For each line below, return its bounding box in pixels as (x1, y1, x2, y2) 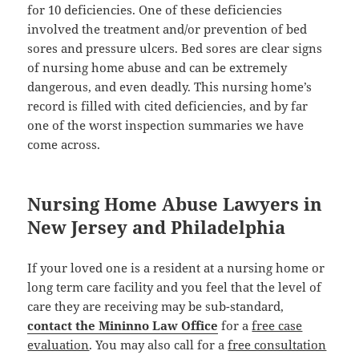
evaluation (27, 337, 90, 353)
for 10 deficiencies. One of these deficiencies (27, 2, 283, 18)
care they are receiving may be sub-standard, (27, 298, 284, 315)
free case (252, 317, 303, 334)
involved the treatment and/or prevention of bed (27, 21, 308, 38)
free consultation (228, 337, 327, 353)
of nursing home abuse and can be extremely (27, 59, 288, 76)
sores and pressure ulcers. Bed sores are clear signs (27, 40, 323, 57)
